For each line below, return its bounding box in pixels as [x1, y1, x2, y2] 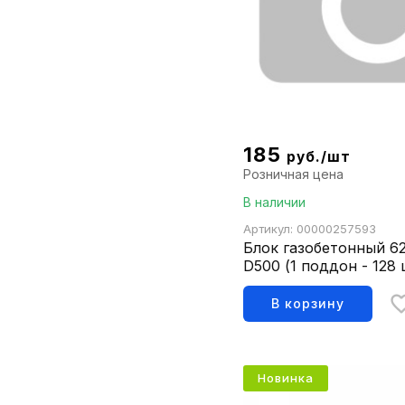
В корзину [271, 296, 345, 312]
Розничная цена [243, 166, 344, 183]
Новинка [258, 371, 315, 386]
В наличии [243, 194, 306, 211]
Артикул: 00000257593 [243, 221, 377, 237]
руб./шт [286, 148, 352, 166]
